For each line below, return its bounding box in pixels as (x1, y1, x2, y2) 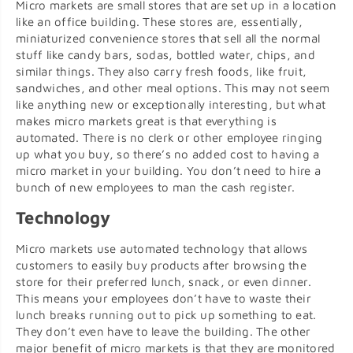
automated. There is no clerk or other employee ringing (16, 131, 323, 145)
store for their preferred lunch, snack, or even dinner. (16, 275, 311, 289)
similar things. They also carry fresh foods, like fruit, (16, 65, 307, 79)
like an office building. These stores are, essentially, (16, 15, 303, 29)
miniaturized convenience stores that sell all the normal (16, 32, 320, 46)
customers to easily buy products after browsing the (16, 258, 307, 273)
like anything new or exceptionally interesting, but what (16, 98, 325, 112)
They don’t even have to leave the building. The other (16, 325, 311, 339)
